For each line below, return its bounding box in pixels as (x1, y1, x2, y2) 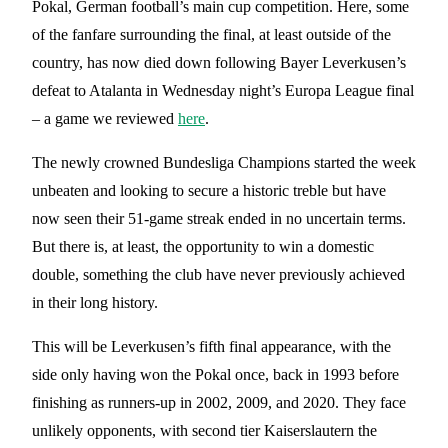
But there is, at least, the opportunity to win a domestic (32, 237, 374, 255)
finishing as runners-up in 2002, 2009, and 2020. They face (32, 393, 406, 411)
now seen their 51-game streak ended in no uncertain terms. (32, 209, 406, 227)
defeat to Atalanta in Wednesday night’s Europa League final (32, 81, 414, 99)
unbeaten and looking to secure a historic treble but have (32, 181, 386, 199)
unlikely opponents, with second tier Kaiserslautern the (32, 421, 377, 439)
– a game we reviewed (32, 109, 178, 127)
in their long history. (32, 293, 158, 311)
